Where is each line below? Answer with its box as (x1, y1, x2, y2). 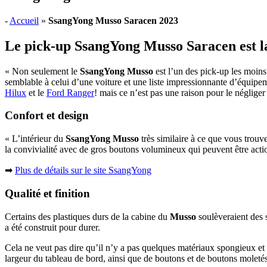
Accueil (10, 15, 39, 26)
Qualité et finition (5, 187, 90, 200)
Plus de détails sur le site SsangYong (15, 165, 151, 176)
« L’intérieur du (5, 133, 66, 144)
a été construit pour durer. (5, 222, 100, 232)
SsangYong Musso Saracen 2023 (48, 15, 178, 26)
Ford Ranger (46, 87, 94, 98)
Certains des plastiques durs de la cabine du (5, 211, 170, 222)
